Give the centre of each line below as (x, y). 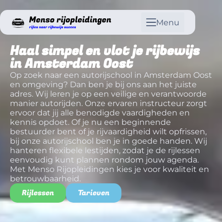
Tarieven (94, 193)
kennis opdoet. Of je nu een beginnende (90, 122)
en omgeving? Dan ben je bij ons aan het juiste (103, 84)
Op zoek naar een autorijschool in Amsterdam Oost (111, 75)
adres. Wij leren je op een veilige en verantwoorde (108, 94)
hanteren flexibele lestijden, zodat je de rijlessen (105, 150)
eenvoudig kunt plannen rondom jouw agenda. (104, 160)
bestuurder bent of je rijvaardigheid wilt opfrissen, (108, 132)
